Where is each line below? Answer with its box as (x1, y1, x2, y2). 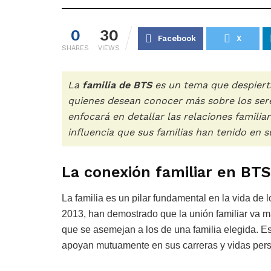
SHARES (62, 44, 89, 53)
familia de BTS (82, 79, 152, 91)
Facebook (158, 34, 196, 44)
